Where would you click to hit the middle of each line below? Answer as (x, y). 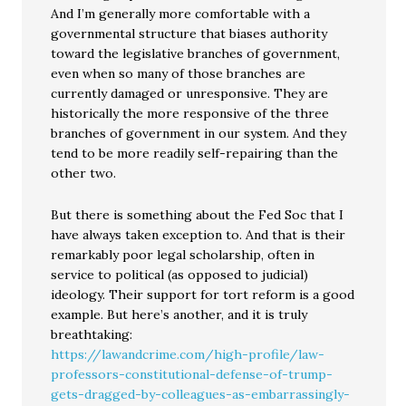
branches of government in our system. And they (199, 134)
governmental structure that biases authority (189, 34)
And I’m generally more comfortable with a (181, 14)
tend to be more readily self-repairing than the (195, 154)
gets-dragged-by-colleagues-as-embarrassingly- (201, 395)
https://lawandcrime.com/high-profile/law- (188, 355)
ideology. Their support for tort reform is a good (203, 295)
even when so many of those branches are (179, 74)
